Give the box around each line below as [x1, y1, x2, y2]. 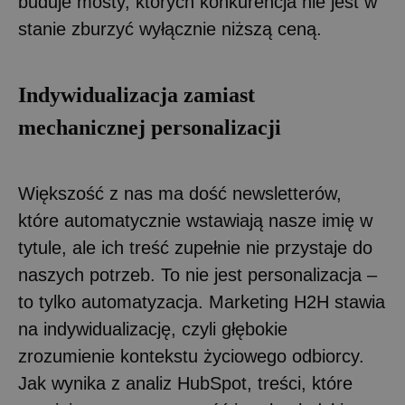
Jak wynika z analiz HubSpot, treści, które [18, 373, 353, 394]
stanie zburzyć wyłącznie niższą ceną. [18, 19, 327, 40]
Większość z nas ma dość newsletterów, [18, 184, 342, 204]
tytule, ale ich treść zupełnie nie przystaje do [18, 238, 372, 259]
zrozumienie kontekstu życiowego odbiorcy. [18, 346, 364, 367]
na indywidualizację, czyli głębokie [18, 319, 287, 340]
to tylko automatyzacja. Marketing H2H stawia [18, 292, 385, 313]
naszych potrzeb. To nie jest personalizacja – [18, 265, 377, 286]
